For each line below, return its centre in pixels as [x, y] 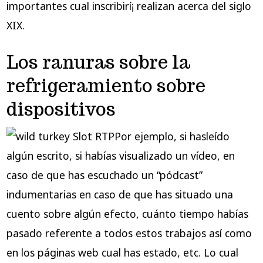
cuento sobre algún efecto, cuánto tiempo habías [127, 214]
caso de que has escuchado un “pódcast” [104, 175]
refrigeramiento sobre [106, 85]
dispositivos [61, 109]
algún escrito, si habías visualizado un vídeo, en [120, 156]
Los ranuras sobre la [98, 62]
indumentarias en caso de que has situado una [119, 195]
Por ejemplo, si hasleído [172, 136]
